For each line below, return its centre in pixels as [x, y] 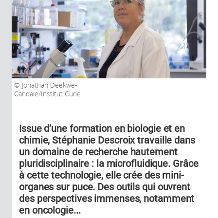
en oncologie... [50, 210]
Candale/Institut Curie [47, 94]
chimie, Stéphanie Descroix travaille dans [107, 140]
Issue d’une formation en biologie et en [102, 128]
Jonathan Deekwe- [49, 85]
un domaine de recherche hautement [98, 152]
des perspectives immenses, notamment [107, 198]
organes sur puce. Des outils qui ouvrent [105, 187]
